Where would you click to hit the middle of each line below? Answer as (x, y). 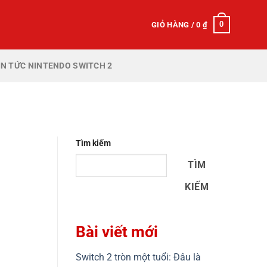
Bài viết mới (117, 232)
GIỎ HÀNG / (174, 24)
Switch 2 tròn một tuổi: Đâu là (138, 257)
